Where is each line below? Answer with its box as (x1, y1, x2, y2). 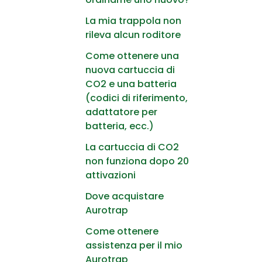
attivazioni (85, 168, 136, 182)
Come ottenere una (85, 49, 179, 63)
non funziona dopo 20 (85, 154, 189, 168)
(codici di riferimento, (85, 91, 188, 105)
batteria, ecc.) (85, 119, 154, 133)
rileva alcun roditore (85, 27, 181, 42)
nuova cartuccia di (85, 63, 175, 77)
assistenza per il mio (85, 238, 182, 252)
